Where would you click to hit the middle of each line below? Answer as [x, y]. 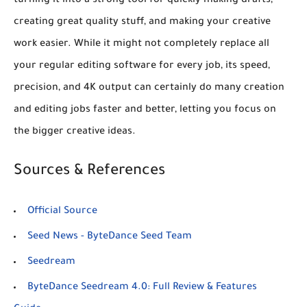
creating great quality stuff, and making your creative [142, 22]
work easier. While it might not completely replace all [142, 44]
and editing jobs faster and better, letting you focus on [145, 110]
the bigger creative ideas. [75, 132]
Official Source [62, 211]
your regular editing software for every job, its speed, [142, 66]
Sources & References [89, 172]
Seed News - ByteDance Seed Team [110, 237]
